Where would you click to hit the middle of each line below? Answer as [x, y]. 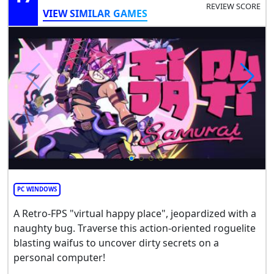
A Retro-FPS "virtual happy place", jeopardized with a [135, 213]
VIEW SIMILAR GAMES [95, 13]
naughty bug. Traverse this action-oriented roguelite [135, 228]
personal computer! [59, 257]
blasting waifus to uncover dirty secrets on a [116, 243]
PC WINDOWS [37, 189]
